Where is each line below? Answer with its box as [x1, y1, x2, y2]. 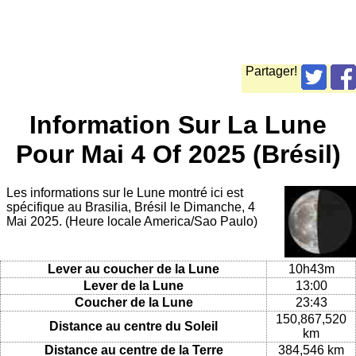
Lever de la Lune [83, 278, 184, 292]
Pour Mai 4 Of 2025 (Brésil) [15, 139, 341, 168]
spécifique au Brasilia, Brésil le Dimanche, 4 [6, 200, 255, 215]
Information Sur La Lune [29, 110, 327, 139]
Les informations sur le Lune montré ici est [6, 186, 243, 200]
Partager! [246, 64, 297, 79]
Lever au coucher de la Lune [48, 261, 219, 276]
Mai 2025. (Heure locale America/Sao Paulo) [6, 215, 257, 229]
